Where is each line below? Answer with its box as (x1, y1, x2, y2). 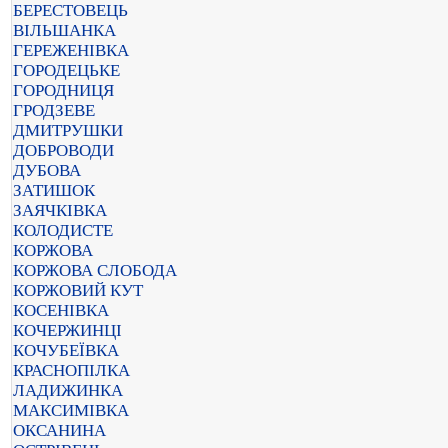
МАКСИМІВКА (13, 401, 129, 420)
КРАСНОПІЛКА (13, 361, 130, 380)
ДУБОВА (13, 161, 81, 180)
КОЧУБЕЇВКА (13, 341, 119, 360)
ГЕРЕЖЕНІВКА (13, 41, 129, 60)
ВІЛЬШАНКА (13, 21, 116, 40)
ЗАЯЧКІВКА (13, 201, 107, 220)
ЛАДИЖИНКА (13, 381, 123, 400)
